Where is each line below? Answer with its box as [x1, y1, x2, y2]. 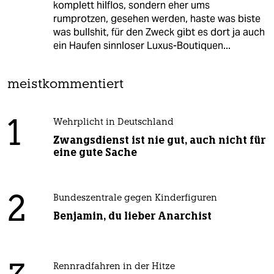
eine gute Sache [53, 145, 137, 159]
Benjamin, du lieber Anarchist [53, 209, 212, 223]
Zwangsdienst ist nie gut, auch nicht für [53, 133, 265, 147]
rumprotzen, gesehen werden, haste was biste [53, 12, 261, 25]
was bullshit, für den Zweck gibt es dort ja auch [53, 25, 265, 39]
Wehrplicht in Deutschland [53, 117, 174, 127]
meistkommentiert [7, 78, 124, 91]
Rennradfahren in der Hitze [53, 262, 175, 272]
